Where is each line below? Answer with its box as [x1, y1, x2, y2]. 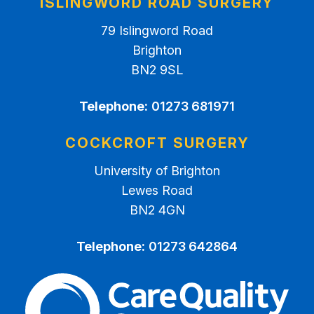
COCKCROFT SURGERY [64, 135, 250, 151]
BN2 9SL [131, 62, 183, 77]
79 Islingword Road [101, 23, 213, 38]
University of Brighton [94, 163, 220, 178]
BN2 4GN [129, 203, 185, 217]
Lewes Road [121, 183, 193, 198]
